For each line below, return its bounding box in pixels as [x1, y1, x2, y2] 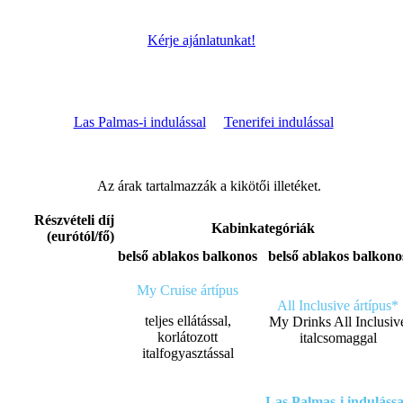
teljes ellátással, [144, 313, 231, 329]
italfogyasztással [141, 345, 234, 362]
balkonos [202, 248, 257, 264]
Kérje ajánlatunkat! [148, 31, 255, 48]
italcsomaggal [299, 330, 377, 346]
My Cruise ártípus [137, 282, 238, 299]
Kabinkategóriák [210, 220, 315, 237]
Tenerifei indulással [223, 114, 334, 130]
